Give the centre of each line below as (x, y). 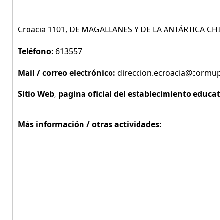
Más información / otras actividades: (90, 124)
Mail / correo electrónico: (68, 73)
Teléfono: (37, 51)
